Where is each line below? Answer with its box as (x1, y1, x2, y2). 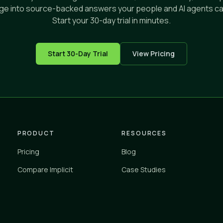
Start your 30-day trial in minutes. (52, 15, 171, 26)
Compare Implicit (17, 165, 73, 175)
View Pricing (132, 49, 175, 59)
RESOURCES (121, 129, 167, 138)
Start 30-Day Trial (48, 49, 108, 59)
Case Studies (121, 165, 166, 175)
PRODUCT (17, 129, 55, 138)
